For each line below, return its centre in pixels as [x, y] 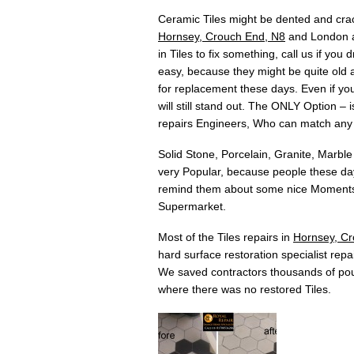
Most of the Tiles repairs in [226, 237]
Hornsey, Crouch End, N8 [222, 37]
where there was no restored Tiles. [245, 290]
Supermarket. [192, 207]
